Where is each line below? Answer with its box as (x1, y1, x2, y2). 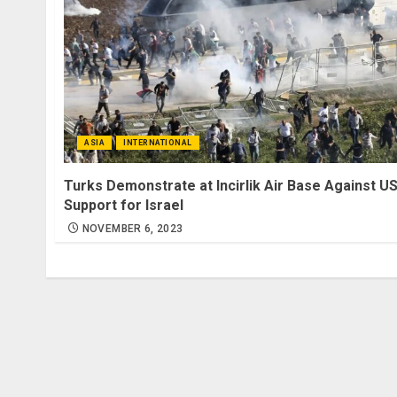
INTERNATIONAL (123, 137, 192, 147)
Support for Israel (64, 196, 183, 214)
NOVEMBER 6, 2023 (82, 222, 183, 235)
